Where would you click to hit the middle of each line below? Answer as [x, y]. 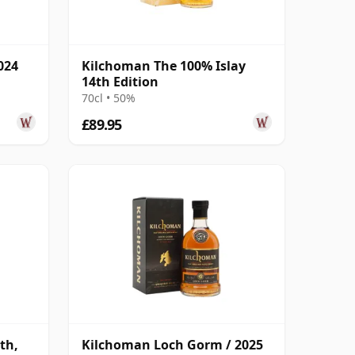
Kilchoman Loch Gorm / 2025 [172, 344]
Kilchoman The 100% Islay [164, 65]
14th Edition [120, 81]
